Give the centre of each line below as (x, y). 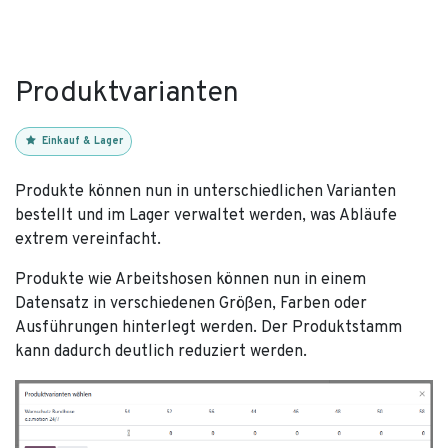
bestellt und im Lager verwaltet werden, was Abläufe (206, 215)
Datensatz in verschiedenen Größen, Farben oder (191, 303)
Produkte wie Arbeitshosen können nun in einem (190, 279)
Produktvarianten (127, 93)
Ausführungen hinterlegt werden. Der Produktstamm (208, 327)
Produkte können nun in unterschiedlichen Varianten (205, 191)
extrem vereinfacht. (90, 239)
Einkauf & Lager (83, 141)
